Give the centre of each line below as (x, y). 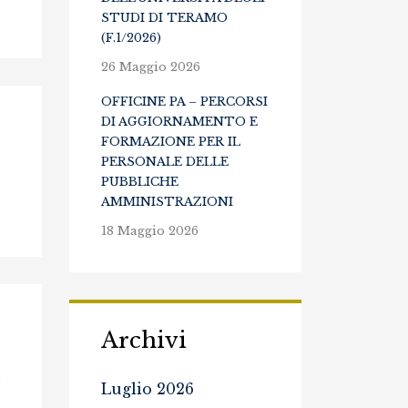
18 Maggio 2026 (150, 231)
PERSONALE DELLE (165, 162)
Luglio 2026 (148, 389)
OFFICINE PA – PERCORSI (184, 102)
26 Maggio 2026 (151, 67)
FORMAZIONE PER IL (171, 142)
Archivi (144, 340)
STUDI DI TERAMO (164, 18)
